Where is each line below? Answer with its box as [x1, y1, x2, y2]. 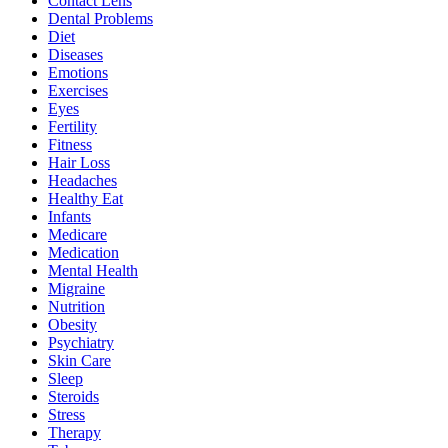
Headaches [48, 171, 117, 189]
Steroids [48, 387, 99, 405]
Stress [48, 405, 85, 423]
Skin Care [48, 351, 111, 369]
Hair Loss [48, 153, 110, 171]
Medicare [48, 225, 107, 243]
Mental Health [48, 261, 138, 279]
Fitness [48, 135, 92, 153]
